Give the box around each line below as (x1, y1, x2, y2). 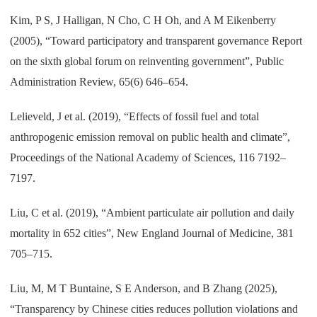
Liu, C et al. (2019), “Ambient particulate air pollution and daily (10, 206, 295, 219)
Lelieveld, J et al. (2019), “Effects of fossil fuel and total (10, 110, 260, 122)
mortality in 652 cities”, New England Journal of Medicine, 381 (10, 226, 294, 239)
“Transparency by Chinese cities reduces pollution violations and (10, 302, 299, 315)
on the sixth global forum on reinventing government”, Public (10, 54, 284, 67)
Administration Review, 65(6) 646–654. (10, 75, 189, 88)
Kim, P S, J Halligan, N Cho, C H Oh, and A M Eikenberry (10, 13, 277, 26)
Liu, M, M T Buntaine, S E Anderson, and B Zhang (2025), (10, 282, 278, 294)
